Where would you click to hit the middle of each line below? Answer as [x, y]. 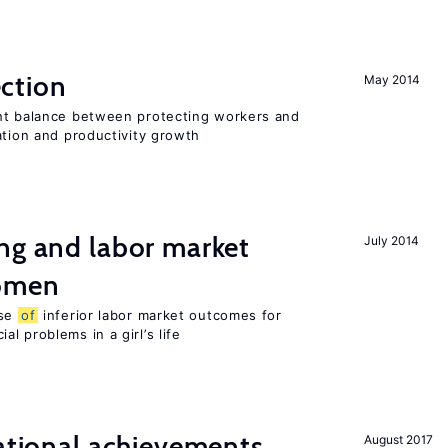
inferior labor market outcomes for [160, 315]
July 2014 [391, 240]
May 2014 [392, 79]
